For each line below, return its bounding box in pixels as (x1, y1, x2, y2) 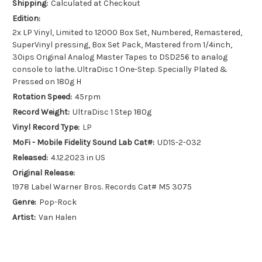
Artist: (12, 212, 36, 222)
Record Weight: (12, 107, 70, 118)
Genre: (12, 196, 36, 207)
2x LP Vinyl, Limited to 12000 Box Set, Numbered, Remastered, (12, 27, 242, 38)
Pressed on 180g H (12, 77, 81, 87)
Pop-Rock (39, 196, 77, 207)
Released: (12, 152, 48, 163)
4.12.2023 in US (50, 152, 105, 163)
